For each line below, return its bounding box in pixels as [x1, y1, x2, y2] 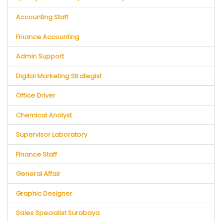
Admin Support [16, 52, 64, 61]
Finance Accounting [16, 32, 80, 42]
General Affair [16, 169, 61, 178]
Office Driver [16, 91, 56, 100]
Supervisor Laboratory [16, 130, 88, 139]
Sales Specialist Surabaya [16, 208, 100, 218]
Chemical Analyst [16, 110, 72, 120]
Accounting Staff [16, 12, 69, 22]
